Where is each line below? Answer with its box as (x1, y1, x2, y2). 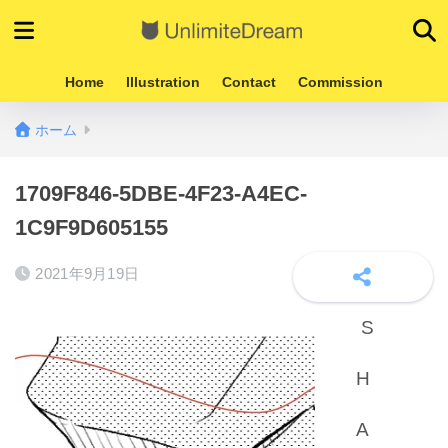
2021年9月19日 (35, 265, 140, 282)
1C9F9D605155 (15, 215, 168, 240)
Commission (298, 74, 383, 90)
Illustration (126, 74, 200, 90)
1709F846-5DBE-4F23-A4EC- (15, 181, 307, 206)
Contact (222, 74, 276, 90)
